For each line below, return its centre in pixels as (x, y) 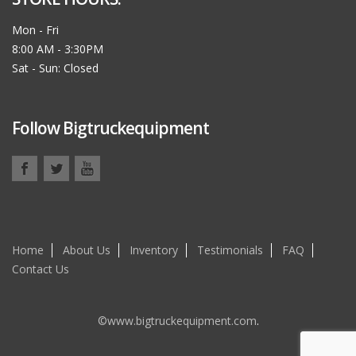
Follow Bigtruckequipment (110, 128)
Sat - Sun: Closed (55, 68)
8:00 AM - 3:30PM (58, 49)
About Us (87, 250)
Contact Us (41, 269)
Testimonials (230, 250)
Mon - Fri (35, 30)
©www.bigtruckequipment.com (177, 321)
